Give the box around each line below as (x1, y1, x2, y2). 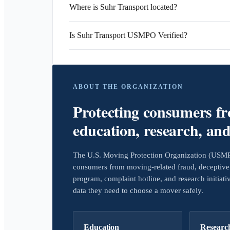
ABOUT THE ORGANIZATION (73, 83, 183, 90)
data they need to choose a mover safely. (73, 186, 203, 195)
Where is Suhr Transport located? (69, 3, 177, 11)
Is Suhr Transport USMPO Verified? (69, 31, 187, 40)
